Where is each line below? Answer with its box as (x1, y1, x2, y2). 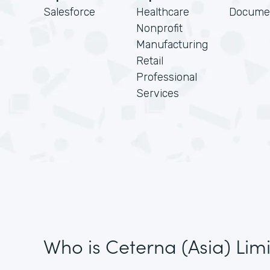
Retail (136, 54, 163, 67)
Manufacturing (136, 38, 208, 51)
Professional (136, 71, 197, 84)
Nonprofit (136, 22, 183, 35)
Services (136, 87, 179, 100)
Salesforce (43, 5, 95, 19)
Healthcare (136, 5, 189, 19)
